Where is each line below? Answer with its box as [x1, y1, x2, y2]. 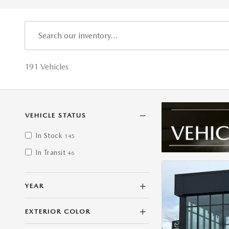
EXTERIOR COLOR [25, 208, 91, 215]
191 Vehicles [25, 62, 68, 72]
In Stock [35, 131, 62, 140]
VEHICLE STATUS [25, 111, 87, 119]
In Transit [35, 148, 65, 156]
